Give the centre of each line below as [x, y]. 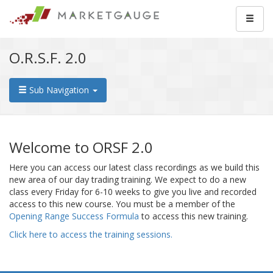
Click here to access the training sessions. [91, 234]
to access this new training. [193, 216]
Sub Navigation [59, 90]
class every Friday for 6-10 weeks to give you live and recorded [133, 192]
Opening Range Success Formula [74, 216]
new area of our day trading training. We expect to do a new [128, 179]
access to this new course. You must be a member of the [122, 204]
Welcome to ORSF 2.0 [81, 147]
